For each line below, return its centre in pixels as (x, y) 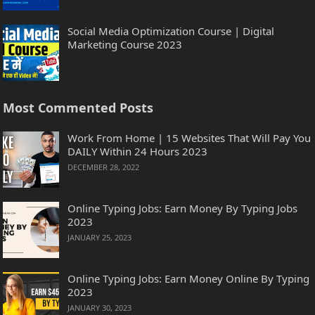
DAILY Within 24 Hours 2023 (138, 152)
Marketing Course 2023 (125, 45)
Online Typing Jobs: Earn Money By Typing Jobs (183, 208)
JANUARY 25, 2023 (100, 238)
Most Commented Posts (78, 108)
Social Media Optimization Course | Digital (171, 31)
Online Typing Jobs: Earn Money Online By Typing (189, 279)
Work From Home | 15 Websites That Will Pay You (189, 138)
